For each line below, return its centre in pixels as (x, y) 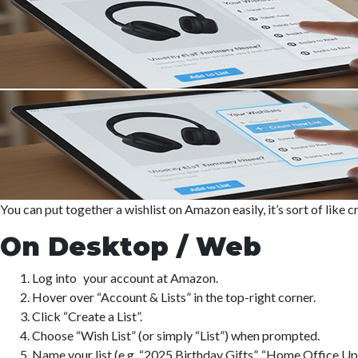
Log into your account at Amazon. (125, 278)
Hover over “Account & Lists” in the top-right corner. (174, 297)
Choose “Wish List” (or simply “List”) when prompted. (176, 335)
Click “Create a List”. (87, 316)
